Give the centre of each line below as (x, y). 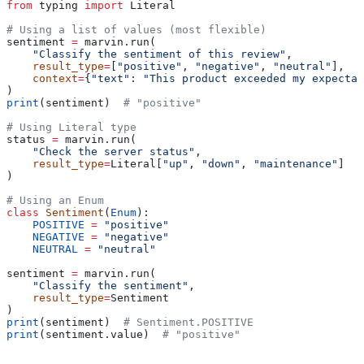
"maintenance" (296, 164)
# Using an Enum (55, 201)
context (42, 79)
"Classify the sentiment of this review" (146, 54)
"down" (221, 164)
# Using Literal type (71, 128)
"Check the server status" (101, 152)
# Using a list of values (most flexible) (136, 30)
